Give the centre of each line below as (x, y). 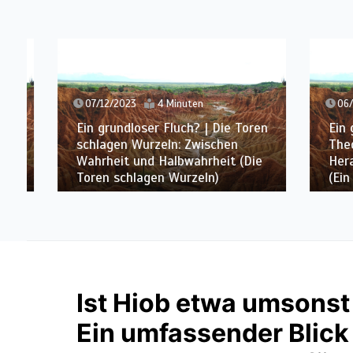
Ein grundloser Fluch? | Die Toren (153, 128)
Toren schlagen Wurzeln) (128, 177)
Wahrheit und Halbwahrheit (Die (150, 161)
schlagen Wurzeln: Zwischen (138, 144)
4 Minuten (161, 104)
